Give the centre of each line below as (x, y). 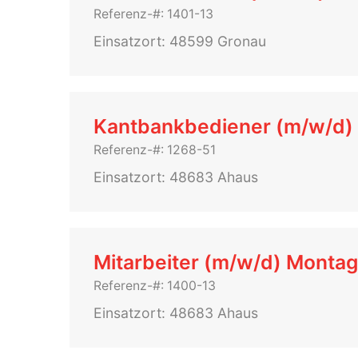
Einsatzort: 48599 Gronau (180, 41)
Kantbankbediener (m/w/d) (223, 126)
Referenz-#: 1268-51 (155, 150)
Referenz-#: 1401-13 (153, 14)
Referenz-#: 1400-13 (155, 286)
